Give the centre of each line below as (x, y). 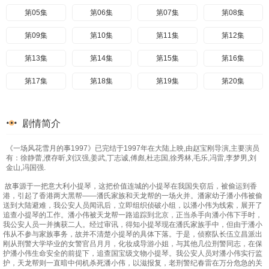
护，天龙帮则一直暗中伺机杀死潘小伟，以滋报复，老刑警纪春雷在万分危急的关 (133, 263)
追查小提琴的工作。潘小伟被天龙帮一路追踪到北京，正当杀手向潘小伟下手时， (133, 215)
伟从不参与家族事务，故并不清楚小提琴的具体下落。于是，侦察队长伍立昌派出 (133, 234)
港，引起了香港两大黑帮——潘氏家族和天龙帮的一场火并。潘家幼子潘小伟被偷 (133, 196)
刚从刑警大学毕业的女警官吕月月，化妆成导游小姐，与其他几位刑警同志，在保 (133, 244)
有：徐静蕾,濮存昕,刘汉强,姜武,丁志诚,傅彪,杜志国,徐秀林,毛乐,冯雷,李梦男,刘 (131, 158)
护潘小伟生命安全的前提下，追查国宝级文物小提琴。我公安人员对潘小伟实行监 (133, 253)
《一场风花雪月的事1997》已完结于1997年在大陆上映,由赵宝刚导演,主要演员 (133, 148)
